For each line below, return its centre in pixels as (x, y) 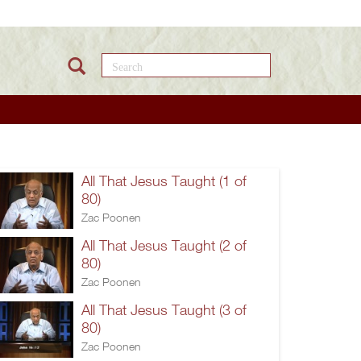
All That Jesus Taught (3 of (164, 309)
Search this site (164, 62)
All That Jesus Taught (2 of (164, 245)
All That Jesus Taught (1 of (164, 180)
